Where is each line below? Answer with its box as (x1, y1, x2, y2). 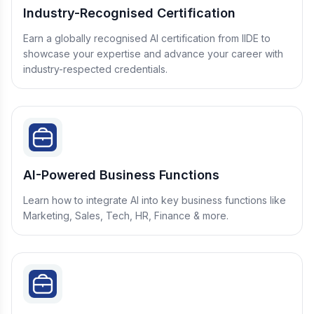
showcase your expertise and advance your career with (23, 48, 283, 60)
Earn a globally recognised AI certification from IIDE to (23, 32, 271, 44)
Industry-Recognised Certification (23, 6, 235, 20)
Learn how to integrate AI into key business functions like (23, 194, 286, 206)
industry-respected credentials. (23, 63, 168, 75)
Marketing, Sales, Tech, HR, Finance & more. (23, 210, 228, 221)
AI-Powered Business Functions (23, 168, 219, 182)
